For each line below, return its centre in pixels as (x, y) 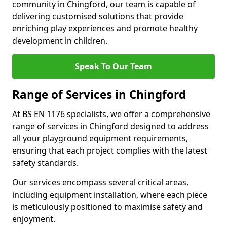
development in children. (60, 41)
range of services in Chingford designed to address (110, 126)
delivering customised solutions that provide (98, 16)
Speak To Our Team (113, 66)
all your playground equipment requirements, (100, 138)
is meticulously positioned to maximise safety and (107, 207)
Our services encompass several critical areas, (100, 182)
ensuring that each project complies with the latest (110, 150)
